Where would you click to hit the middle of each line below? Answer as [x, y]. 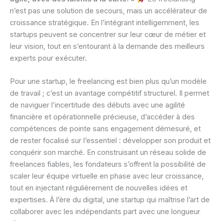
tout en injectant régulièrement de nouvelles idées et [99, 188]
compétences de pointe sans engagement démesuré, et [105, 129]
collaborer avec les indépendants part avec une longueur [105, 212]
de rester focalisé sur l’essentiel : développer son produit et [110, 141]
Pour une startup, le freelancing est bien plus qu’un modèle [108, 82]
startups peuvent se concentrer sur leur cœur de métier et [108, 35]
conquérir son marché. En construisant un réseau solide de [108, 153]
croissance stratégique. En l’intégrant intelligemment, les [105, 23]
